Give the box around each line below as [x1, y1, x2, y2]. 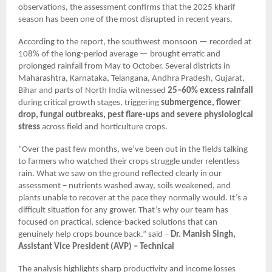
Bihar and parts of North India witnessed [18, 86, 168, 95]
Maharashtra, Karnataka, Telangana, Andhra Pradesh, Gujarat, [18, 73, 245, 83]
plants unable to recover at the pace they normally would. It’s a [18, 193, 247, 203]
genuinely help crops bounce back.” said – [18, 229, 169, 239]
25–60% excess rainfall [168, 86, 253, 95]
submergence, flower [161, 98, 240, 107]
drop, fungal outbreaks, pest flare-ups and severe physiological [18, 110, 253, 120]
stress [18, 122, 40, 132]
